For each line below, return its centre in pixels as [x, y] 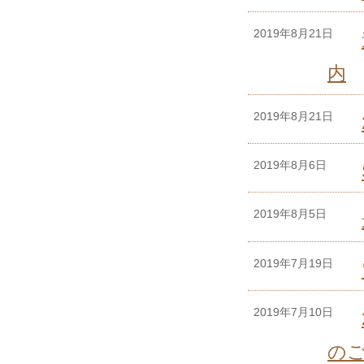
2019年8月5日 [290, 214]
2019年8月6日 [290, 165]
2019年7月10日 [293, 312]
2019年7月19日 [293, 263]
